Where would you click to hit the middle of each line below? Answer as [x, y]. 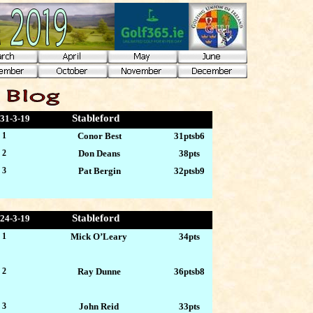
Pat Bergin [99, 170]
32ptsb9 [189, 170]
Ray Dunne [99, 272]
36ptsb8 [189, 272]
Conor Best [99, 136]
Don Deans [100, 153]
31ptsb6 [189, 136]
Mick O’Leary [99, 237]
